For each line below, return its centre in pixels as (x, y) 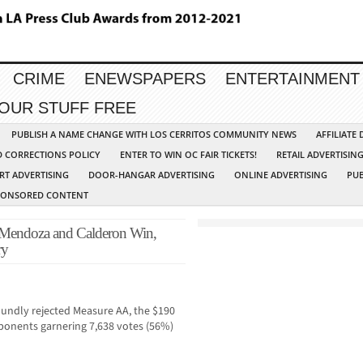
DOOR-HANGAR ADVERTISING (152, 175)
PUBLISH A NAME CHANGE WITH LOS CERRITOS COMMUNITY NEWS (154, 135)
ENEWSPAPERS (145, 79)
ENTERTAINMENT (293, 79)
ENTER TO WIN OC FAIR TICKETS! (188, 155)
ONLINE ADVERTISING (281, 175)
